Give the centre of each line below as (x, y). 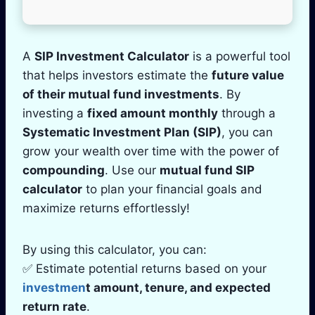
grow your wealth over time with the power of (151, 151)
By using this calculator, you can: (115, 249)
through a (247, 113)
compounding (64, 170)
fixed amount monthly (153, 113)
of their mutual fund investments (121, 94)
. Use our (132, 170)
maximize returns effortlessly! (106, 208)
